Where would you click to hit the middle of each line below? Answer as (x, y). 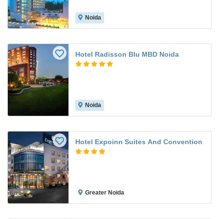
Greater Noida (105, 193)
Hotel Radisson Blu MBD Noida (127, 55)
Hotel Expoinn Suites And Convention (139, 142)
